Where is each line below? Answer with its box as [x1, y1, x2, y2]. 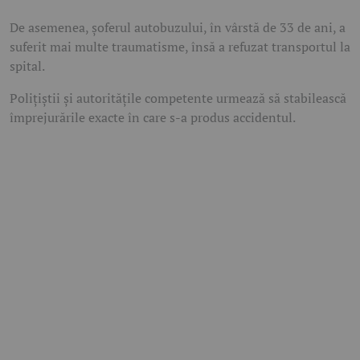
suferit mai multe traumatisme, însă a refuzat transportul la [10, 37, 350, 55]
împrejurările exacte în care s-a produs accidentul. [10, 108, 296, 126]
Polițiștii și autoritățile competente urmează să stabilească [10, 88, 346, 107]
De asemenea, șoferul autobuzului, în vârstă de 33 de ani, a [10, 18, 346, 36]
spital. [10, 56, 45, 75]
